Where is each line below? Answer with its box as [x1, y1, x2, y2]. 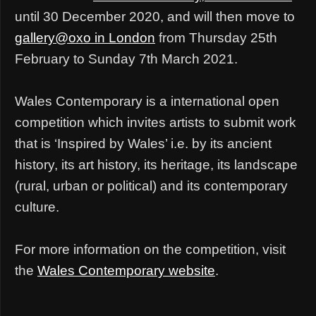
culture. [15, 199, 59, 214]
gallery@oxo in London [15, 30, 155, 45]
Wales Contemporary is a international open [15, 93, 279, 109]
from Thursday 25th [155, 30, 277, 45]
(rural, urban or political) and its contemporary [15, 178, 288, 193]
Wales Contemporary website [37, 262, 215, 278]
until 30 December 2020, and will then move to [15, 8, 295, 24]
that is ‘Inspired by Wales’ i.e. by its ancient [15, 135, 272, 151]
